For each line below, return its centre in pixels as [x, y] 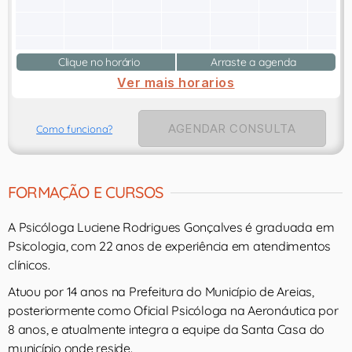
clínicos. [29, 265]
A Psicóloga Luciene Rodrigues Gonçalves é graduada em [171, 227]
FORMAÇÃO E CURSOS [85, 192]
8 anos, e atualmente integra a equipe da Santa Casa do [167, 329]
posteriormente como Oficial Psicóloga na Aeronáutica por [173, 310]
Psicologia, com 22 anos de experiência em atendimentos [170, 246]
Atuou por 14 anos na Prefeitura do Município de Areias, [161, 291]
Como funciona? [75, 128]
